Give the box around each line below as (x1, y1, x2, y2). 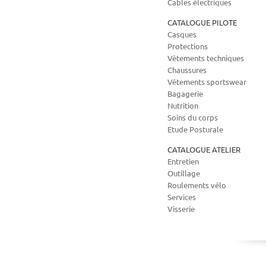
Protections (167, 41, 208, 51)
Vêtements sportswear (167, 77, 247, 87)
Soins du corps (167, 112, 218, 122)
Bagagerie (167, 88, 204, 99)
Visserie (167, 204, 195, 214)
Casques (167, 29, 197, 39)
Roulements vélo (167, 180, 227, 190)
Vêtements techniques (167, 53, 245, 63)
